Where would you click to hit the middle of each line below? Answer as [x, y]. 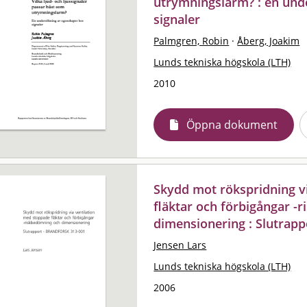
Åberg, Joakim [269, 40]
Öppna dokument [232, 124]
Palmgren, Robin [192, 40]
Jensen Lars [180, 245]
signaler [177, 19]
